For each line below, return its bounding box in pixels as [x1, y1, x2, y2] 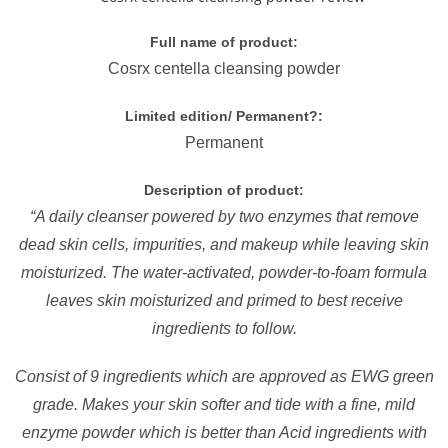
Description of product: [144, 182, 304, 198]
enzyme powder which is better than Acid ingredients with [21, 424, 427, 441]
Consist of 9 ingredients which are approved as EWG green [14, 368, 434, 385]
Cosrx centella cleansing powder [108, 60, 340, 77]
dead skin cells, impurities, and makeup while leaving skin [19, 236, 429, 253]
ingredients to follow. [151, 320, 297, 337]
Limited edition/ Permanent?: [125, 108, 323, 124]
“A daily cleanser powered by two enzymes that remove [29, 208, 419, 225]
